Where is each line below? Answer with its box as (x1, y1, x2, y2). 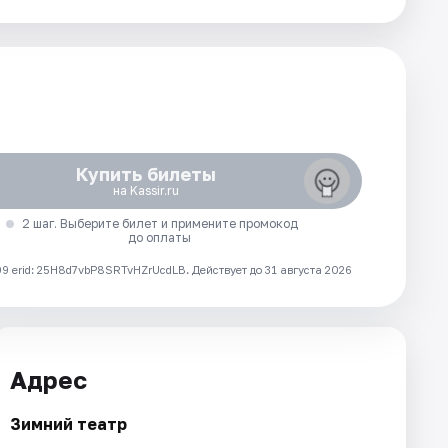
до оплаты (128, 230, 192, 245)
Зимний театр (10, 413, 127, 434)
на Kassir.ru (112, 183, 179, 198)
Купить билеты (75, 163, 216, 185)
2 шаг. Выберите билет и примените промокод (21, 216, 298, 231)
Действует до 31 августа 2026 (192, 263, 352, 276)
